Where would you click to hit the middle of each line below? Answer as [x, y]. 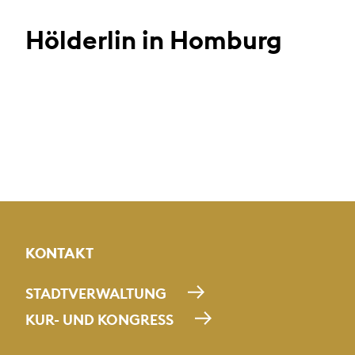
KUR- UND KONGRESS [99, 319]
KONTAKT [59, 253]
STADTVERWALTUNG [96, 293]
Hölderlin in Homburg [154, 40]
